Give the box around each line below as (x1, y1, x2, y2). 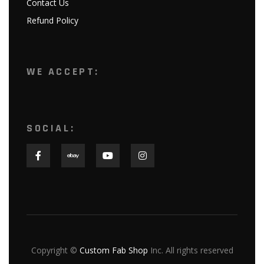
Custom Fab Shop (79, 244, 148, 256)
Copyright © (31, 244, 80, 256)
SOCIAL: (27, 121, 75, 135)
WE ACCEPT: (27, 64, 100, 78)
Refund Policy (27, 14, 78, 26)
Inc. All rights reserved (147, 244, 233, 256)
